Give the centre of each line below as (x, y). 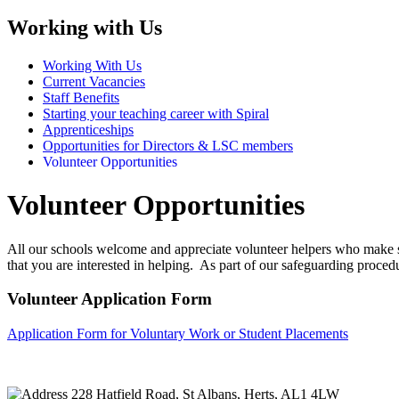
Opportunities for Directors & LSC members (168, 145)
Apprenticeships (88, 129)
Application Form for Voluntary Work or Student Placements (178, 334)
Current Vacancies (94, 81)
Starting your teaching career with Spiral (156, 113)
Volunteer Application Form (110, 299)
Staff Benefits (81, 97)
